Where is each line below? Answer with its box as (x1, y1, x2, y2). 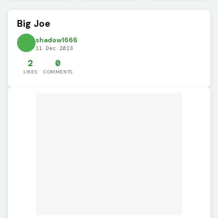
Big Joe (17, 18, 51, 30)
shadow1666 (36, 36, 78, 44)
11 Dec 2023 (36, 44, 73, 52)
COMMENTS (43, 68, 73, 75)
